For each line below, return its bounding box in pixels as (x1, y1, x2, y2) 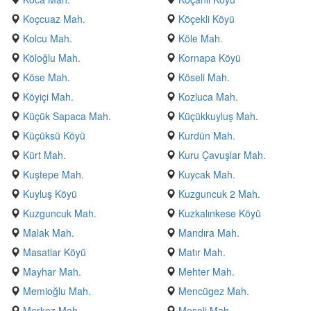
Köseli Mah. (178, 70, 230, 84)
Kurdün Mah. (178, 128, 235, 142)
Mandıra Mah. (178, 226, 239, 239)
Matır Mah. (178, 245, 226, 259)
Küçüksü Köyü (23, 128, 85, 142)
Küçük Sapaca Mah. (23, 109, 111, 123)
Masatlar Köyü (23, 245, 86, 259)
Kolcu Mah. (23, 31, 72, 45)
